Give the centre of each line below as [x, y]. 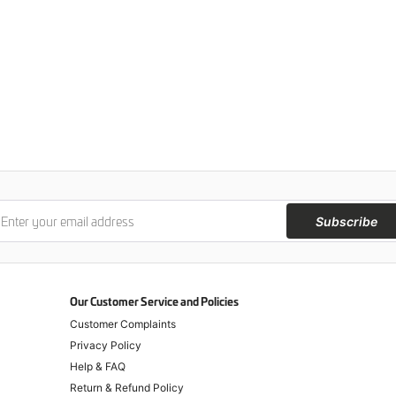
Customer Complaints [123, 324]
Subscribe [346, 221]
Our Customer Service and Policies [154, 302]
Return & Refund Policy [127, 388]
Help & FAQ [98, 366]
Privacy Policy [106, 345]
